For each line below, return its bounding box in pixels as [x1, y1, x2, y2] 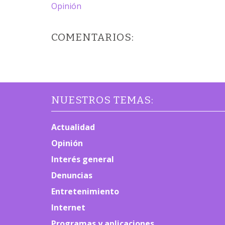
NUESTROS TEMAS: [51, 94, 154, 107]
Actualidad [51, 122, 95, 133]
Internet [51, 202, 85, 213]
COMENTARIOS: [51, 31, 134, 44]
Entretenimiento [51, 186, 119, 197]
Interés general [51, 154, 114, 165]
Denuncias [51, 170, 92, 181]
